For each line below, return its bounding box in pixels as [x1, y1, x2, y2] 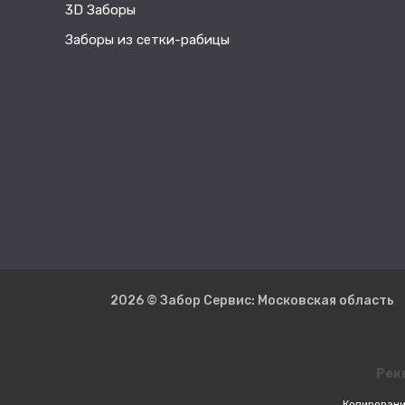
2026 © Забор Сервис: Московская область [110, 293, 394, 309]
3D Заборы [65, 2, 136, 19]
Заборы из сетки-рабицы [65, 32, 230, 49]
